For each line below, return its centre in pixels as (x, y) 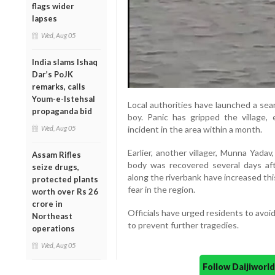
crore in (47, 203)
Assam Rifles (56, 154)
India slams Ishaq (65, 62)
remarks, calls (59, 86)
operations (53, 228)
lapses (45, 18)
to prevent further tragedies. (183, 225)
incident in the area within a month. (195, 129)
